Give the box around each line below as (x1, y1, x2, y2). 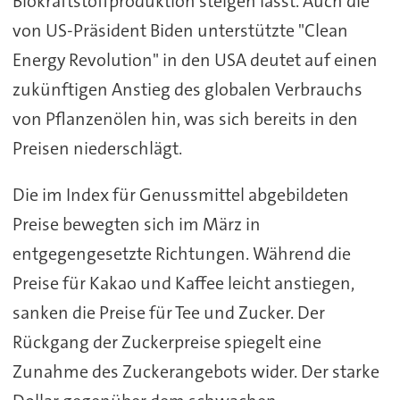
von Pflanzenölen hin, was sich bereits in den (12, 106, 358, 130)
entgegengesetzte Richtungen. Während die (12, 242, 351, 266)
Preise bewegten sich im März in (12, 212, 261, 237)
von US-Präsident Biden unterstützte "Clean (12, 18, 348, 42)
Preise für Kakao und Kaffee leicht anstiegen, (12, 271, 354, 296)
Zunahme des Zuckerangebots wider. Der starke (12, 360, 379, 384)
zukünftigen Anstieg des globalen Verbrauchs (12, 77, 362, 101)
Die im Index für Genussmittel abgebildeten (12, 183, 349, 207)
